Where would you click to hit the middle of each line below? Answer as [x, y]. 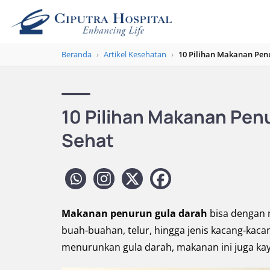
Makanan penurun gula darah [134, 213]
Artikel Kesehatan [135, 54]
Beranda [77, 54]
